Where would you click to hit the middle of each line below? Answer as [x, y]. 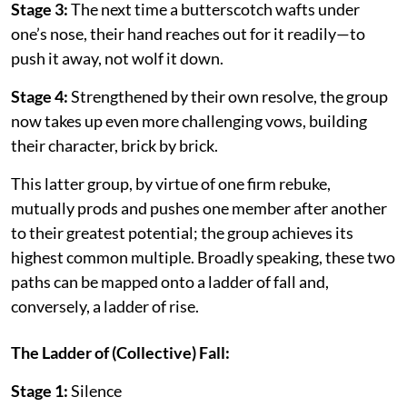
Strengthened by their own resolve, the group [228, 96]
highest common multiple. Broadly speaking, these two [203, 257]
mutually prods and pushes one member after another [199, 208]
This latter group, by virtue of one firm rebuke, [171, 183]
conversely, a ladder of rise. [105, 306]
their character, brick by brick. [114, 145]
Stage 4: [40, 96]
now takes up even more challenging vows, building [189, 120]
